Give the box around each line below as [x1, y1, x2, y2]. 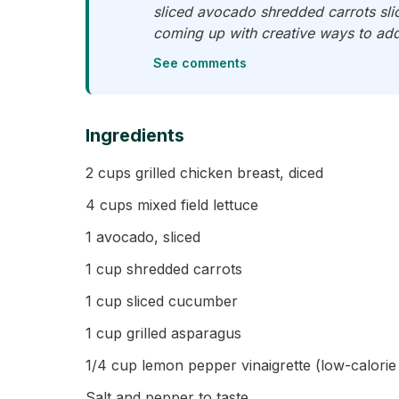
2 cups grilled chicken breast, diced [85, 164, 323, 182]
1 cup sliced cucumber [85, 292, 238, 310]
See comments [153, 55, 247, 70]
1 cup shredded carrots [85, 260, 242, 278]
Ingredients [85, 125, 184, 146]
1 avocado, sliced [85, 228, 200, 246]
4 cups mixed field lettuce [85, 196, 258, 214]
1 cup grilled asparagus [85, 324, 241, 342]
